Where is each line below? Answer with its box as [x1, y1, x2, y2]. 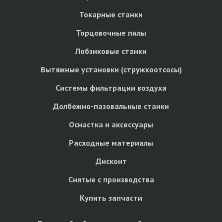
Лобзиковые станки [75, 46, 147, 56]
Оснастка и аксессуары [69, 119, 153, 129]
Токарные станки [79, 9, 143, 19]
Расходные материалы [69, 137, 153, 148]
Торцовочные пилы [76, 27, 146, 38]
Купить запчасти [80, 192, 142, 203]
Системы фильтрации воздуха [55, 82, 166, 93]
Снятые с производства [68, 174, 154, 184]
